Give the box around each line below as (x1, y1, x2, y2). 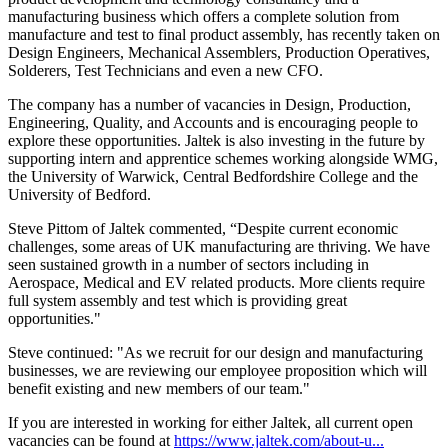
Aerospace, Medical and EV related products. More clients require (8, 274, 425, 292)
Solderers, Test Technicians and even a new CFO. (8, 62, 323, 80)
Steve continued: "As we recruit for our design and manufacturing (8, 344, 423, 362)
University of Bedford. (8, 186, 151, 204)
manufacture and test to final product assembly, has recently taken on (8, 26, 440, 44)
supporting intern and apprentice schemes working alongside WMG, (8, 150, 438, 168)
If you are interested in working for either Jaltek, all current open (8, 414, 413, 432)
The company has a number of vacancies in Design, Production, (8, 96, 411, 114)
